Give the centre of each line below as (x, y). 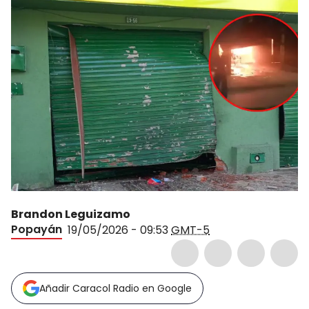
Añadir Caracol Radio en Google (116, 288)
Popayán (37, 229)
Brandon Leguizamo (71, 214)
